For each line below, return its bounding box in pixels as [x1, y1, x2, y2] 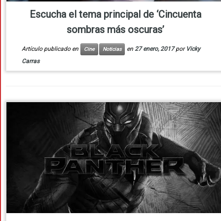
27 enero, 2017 [134, 45, 174, 53]
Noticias [102, 46, 121, 53]
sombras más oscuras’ [67, 24, 164, 36]
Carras [21, 58, 39, 65]
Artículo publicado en [21, 45, 80, 53]
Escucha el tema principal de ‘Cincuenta [30, 8, 201, 21]
